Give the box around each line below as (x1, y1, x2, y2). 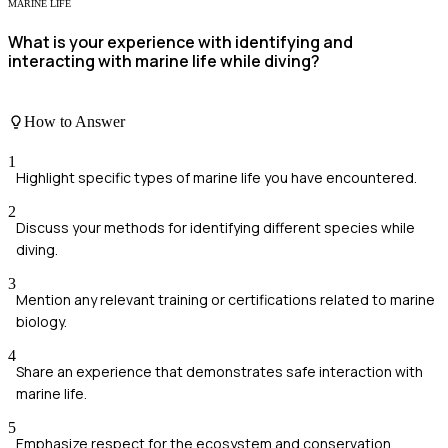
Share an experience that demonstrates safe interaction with (16, 361, 423, 381)
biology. (16, 311, 67, 331)
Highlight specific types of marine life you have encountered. (16, 167, 417, 187)
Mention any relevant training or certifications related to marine (16, 289, 435, 309)
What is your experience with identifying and (8, 30, 353, 53)
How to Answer (24, 113, 125, 131)
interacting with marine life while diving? (8, 49, 320, 72)
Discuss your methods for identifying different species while (16, 217, 415, 237)
